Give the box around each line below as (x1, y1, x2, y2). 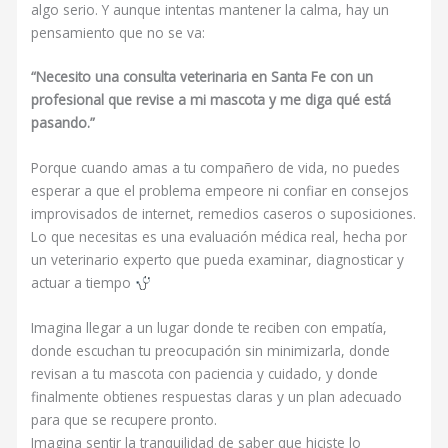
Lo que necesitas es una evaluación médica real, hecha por (31, 227, 408, 247)
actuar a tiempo (31, 273, 136, 293)
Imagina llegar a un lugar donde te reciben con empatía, (31, 318, 388, 338)
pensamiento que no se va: (31, 22, 206, 42)
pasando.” (31, 113, 96, 133)
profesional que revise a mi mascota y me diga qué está (31, 90, 392, 110)
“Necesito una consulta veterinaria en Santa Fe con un (31, 67, 374, 87)
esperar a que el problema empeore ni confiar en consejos (31, 181, 410, 201)
